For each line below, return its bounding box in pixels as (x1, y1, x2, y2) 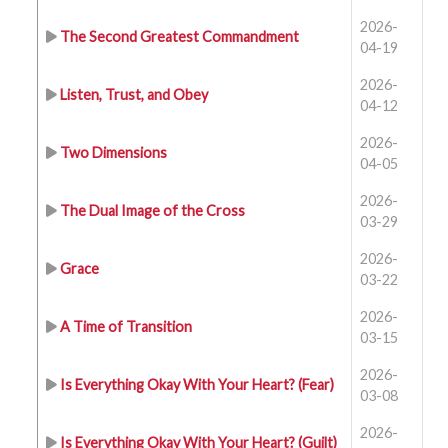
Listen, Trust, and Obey (60, 86, 208, 103)
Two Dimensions (60, 144, 167, 161)
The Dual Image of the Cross (60, 202, 245, 219)
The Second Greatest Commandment (60, 28, 299, 45)
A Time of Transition (60, 318, 192, 335)
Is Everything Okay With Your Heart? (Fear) (60, 376, 334, 393)
